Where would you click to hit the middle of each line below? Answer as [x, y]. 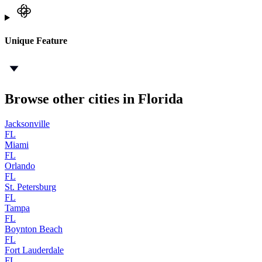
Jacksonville [27, 123]
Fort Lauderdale [34, 250]
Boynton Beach [34, 229]
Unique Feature [36, 40]
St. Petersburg [30, 187]
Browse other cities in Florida [94, 99]
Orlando [20, 166]
